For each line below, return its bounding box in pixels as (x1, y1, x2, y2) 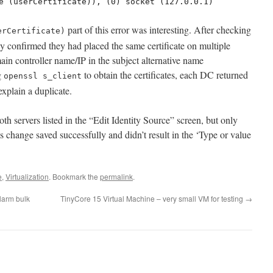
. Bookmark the (49, 171, 100, 182)
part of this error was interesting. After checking (65, 23, 251, 37)
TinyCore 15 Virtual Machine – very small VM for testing (60, 193, 245, 204)
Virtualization (5, 171, 49, 182)
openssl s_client (4, 71, 82, 81)
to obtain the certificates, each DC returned (82, 68, 248, 82)
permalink (100, 171, 133, 182)
